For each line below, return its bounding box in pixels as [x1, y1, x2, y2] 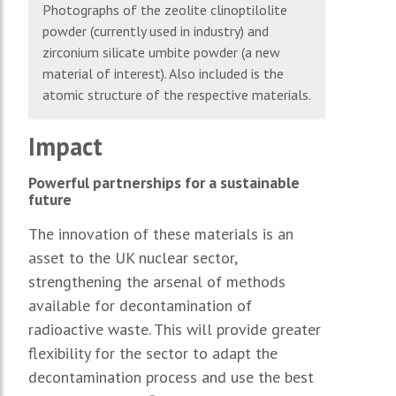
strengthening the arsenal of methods [28, 270, 286, 292]
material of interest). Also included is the [42, 64, 284, 82]
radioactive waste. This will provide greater [28, 318, 321, 339]
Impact [28, 129, 103, 163]
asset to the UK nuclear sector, [28, 247, 237, 268]
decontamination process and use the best [28, 366, 314, 387]
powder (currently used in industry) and [42, 21, 269, 40]
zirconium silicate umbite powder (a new [42, 42, 280, 61]
